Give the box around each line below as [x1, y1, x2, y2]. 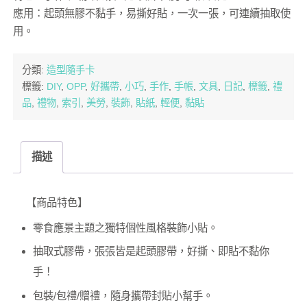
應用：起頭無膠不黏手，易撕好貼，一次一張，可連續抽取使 [13, 7, 291, 19]
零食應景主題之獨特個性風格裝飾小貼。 [33, 221, 218, 234]
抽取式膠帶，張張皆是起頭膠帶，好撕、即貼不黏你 [33, 245, 269, 258]
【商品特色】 [26, 196, 88, 208]
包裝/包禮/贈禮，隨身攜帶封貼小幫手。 [33, 290, 213, 302]
